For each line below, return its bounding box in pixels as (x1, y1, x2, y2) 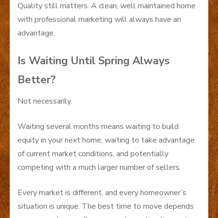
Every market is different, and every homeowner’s (18, 187, 186, 198)
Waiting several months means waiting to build (18, 121, 179, 132)
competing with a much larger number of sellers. (18, 162, 181, 173)
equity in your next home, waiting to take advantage (18, 135, 195, 145)
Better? (18, 73, 55, 87)
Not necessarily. (18, 96, 72, 107)
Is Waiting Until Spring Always (18, 54, 170, 68)
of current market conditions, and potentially (18, 148, 168, 159)
